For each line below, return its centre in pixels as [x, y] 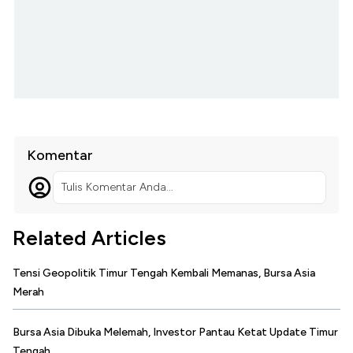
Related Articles [89, 238]
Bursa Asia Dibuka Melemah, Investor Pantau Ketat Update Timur [175, 333]
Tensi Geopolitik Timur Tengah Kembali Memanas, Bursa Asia [164, 273]
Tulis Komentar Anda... [117, 188]
